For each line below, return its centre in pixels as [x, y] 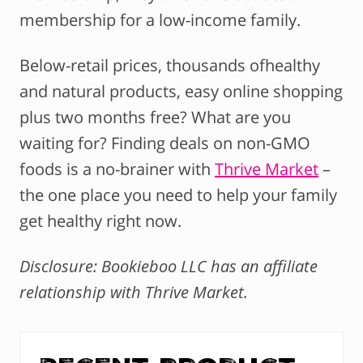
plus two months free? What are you [155, 117]
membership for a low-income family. [160, 20]
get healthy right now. [100, 221]
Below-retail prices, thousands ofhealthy [170, 66]
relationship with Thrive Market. [134, 293]
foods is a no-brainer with [117, 169]
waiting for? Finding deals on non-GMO [165, 143]
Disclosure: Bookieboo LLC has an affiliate [169, 267]
